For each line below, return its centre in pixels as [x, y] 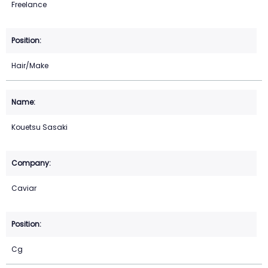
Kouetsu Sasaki [39, 127]
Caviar [24, 188]
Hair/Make [30, 66]
